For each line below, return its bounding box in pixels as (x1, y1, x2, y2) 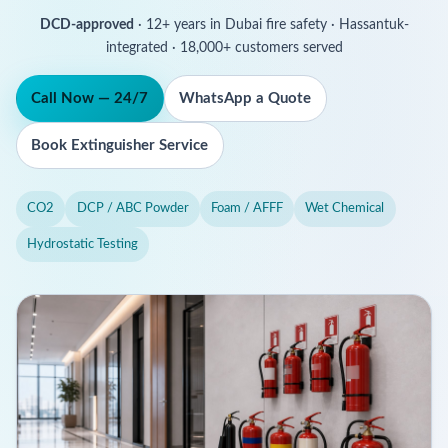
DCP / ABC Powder (76, 201, 189, 216)
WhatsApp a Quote (179, 91, 312, 107)
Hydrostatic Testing (27, 236, 139, 251)
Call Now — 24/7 (31, 91, 149, 107)
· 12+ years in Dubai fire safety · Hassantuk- (133, 17, 409, 33)
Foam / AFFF (210, 201, 283, 216)
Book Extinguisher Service (31, 138, 209, 153)
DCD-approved (39, 17, 134, 33)
